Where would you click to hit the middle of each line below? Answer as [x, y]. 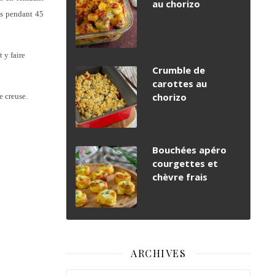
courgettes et [185, 164]
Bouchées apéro [189, 150]
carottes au [180, 84]
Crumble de [179, 70]
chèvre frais [180, 177]
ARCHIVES [158, 254]
